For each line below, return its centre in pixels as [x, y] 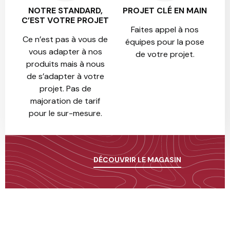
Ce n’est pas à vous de [65, 39]
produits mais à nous [65, 64]
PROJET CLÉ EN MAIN [165, 10]
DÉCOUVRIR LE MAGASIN [138, 160]
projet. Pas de [65, 88]
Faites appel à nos [165, 29]
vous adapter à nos [65, 51]
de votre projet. [165, 54]
